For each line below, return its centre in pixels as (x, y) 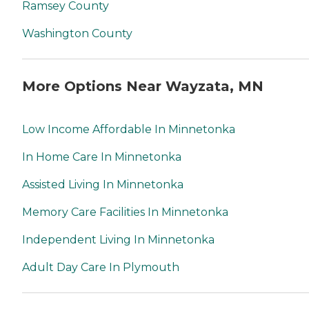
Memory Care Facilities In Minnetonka (125, 212)
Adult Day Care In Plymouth (101, 267)
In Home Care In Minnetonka (102, 157)
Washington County (77, 34)
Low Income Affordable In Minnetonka (129, 129)
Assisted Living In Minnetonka (103, 184)
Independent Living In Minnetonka (118, 239)
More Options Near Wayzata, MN (143, 86)
